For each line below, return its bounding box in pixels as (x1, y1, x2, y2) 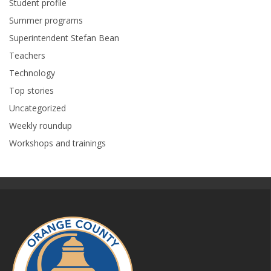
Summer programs (9, 15, 83, 27)
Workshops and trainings (9, 137, 106, 149)
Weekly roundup (9, 120, 72, 132)
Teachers (9, 50, 45, 62)
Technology (9, 67, 55, 79)
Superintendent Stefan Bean (9, 32, 119, 44)
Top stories (9, 85, 54, 97)
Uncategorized (9, 102, 66, 114)
